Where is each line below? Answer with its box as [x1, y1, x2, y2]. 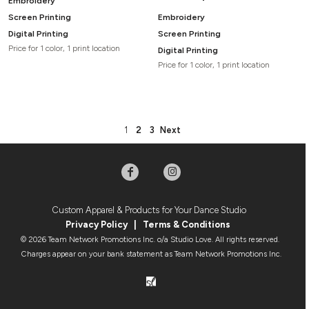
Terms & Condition [141, 219, 226, 230]
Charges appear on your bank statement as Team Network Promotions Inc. [21, 249, 281, 259]
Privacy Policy [66, 219, 128, 230]
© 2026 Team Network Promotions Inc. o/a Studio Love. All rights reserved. [21, 235, 281, 244]
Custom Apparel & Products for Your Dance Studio [52, 204, 250, 215]
